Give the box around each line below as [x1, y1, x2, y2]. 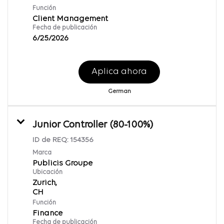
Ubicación [32, 168, 62, 175]
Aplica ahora [91, 66, 147, 76]
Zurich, [32, 178, 57, 187]
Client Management [32, 14, 108, 23]
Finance [32, 209, 62, 217]
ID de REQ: [32, 136, 70, 144]
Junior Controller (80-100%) [32, 119, 153, 130]
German [107, 88, 131, 94]
